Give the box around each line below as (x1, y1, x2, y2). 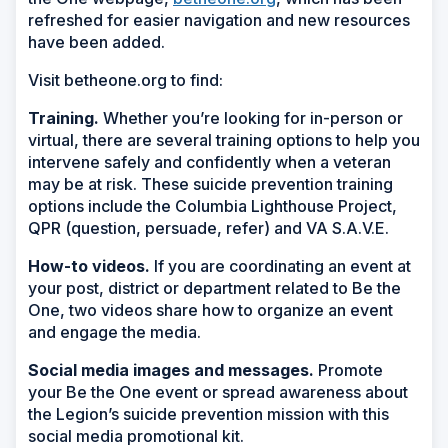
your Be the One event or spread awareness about (28, 382, 408, 403)
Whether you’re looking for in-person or (99, 108, 403, 129)
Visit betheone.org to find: (28, 70, 223, 91)
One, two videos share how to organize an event (28, 300, 393, 321)
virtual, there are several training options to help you (28, 130, 420, 151)
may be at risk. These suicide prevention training (28, 174, 393, 195)
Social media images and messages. (28, 360, 314, 381)
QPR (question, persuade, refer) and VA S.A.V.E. (28, 218, 393, 239)
